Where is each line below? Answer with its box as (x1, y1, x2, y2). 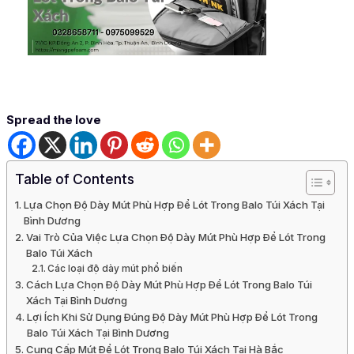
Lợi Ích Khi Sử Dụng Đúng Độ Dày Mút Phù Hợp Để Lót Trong (26, 311, 318, 324)
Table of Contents (15, 171, 134, 188)
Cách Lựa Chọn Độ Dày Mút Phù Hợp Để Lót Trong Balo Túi (25, 278, 312, 292)
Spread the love (6, 113, 101, 128)
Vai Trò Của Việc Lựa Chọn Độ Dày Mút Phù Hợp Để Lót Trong (25, 231, 326, 244)
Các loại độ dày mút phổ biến (47, 263, 186, 275)
